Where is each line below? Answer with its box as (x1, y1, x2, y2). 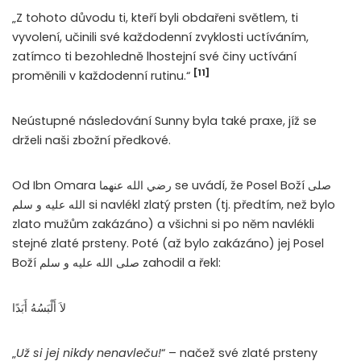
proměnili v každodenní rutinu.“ (12, 68, 193, 85)
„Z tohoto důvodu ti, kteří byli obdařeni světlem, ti (12, 10, 298, 27)
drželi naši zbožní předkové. (12, 132, 171, 149)
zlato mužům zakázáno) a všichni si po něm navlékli (12, 216, 314, 233)
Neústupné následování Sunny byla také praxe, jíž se (12, 113, 317, 130)
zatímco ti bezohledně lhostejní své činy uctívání (12, 48, 297, 65)
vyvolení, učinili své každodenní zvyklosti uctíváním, (12, 29, 309, 46)
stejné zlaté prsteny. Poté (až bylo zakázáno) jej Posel (12, 235, 324, 252)
